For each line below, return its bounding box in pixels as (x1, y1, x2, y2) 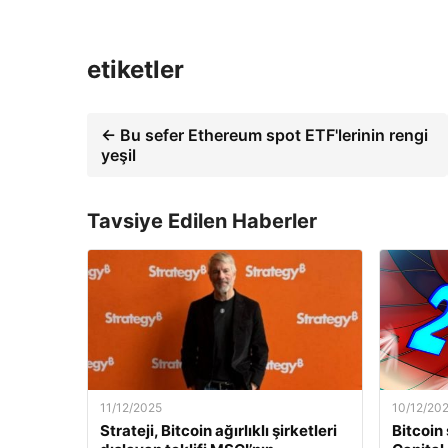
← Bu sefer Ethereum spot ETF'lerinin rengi (101, 124, 428, 145)
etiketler (87, 54, 184, 84)
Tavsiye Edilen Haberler (87, 208, 317, 233)
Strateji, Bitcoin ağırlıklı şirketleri (100, 420, 337, 440)
